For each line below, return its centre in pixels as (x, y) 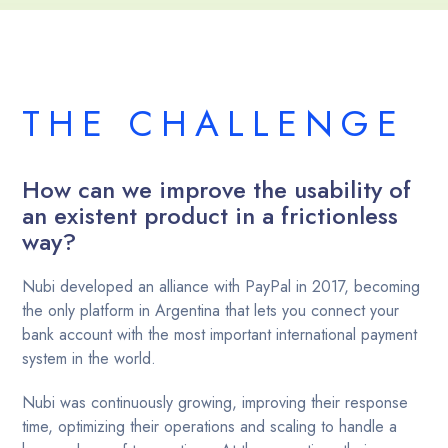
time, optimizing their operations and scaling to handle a (210, 426)
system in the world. (89, 358)
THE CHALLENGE (214, 123)
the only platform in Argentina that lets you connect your (211, 310)
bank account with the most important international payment (220, 334)
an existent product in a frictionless (210, 215)
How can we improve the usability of (217, 189)
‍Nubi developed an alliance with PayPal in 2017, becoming (221, 286)
